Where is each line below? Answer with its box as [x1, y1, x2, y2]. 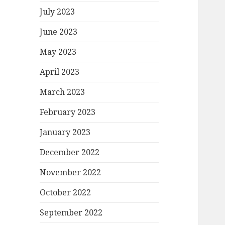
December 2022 [40, 147, 100, 158]
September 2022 [40, 207, 103, 218]
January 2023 [40, 127, 91, 138]
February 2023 [40, 106, 96, 118]
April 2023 [40, 66, 80, 78]
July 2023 [40, 6, 75, 18]
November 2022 [40, 167, 101, 178]
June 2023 [40, 26, 78, 38]
